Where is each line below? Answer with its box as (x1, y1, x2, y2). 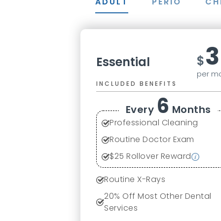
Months (169, 103, 211, 116)
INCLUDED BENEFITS (96, 79, 178, 88)
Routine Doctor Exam (110, 134, 194, 145)
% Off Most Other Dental (114, 190, 212, 202)
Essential (96, 54, 150, 70)
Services (104, 202, 138, 214)
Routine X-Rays (104, 174, 166, 185)
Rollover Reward (124, 150, 191, 162)
